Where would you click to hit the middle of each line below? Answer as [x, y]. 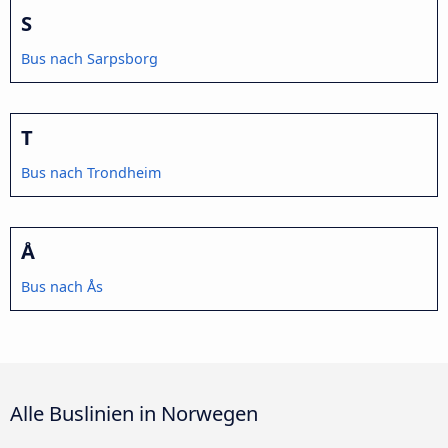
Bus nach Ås [62, 286]
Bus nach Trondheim [91, 172]
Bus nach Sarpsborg [89, 58]
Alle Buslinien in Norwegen [134, 412]
